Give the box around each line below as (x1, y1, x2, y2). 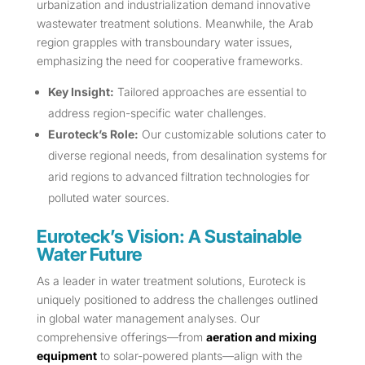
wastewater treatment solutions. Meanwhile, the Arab (36, 16, 313, 31)
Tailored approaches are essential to (113, 85, 306, 99)
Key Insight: (47, 85, 114, 99)
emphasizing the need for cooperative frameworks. (36, 54, 303, 68)
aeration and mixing (205, 330, 317, 345)
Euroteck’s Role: (47, 127, 139, 142)
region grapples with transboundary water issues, (36, 35, 292, 50)
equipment (36, 349, 97, 363)
